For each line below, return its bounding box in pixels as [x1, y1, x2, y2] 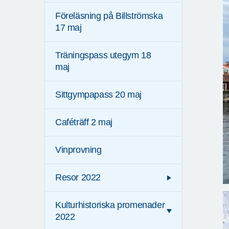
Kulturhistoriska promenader [55, 200, 165, 211]
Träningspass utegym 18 [55, 50, 151, 61]
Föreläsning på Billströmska [55, 11, 163, 21]
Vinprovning [55, 145, 102, 155]
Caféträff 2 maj [55, 117, 112, 128]
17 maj [55, 22, 82, 33]
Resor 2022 [55, 172, 101, 183]
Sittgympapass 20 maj [55, 89, 142, 100]
